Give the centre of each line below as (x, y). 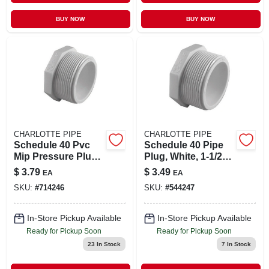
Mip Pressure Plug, (56, 156)
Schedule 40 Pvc (52, 145)
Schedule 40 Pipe (183, 145)
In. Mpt (159, 168)
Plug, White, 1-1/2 (183, 156)
